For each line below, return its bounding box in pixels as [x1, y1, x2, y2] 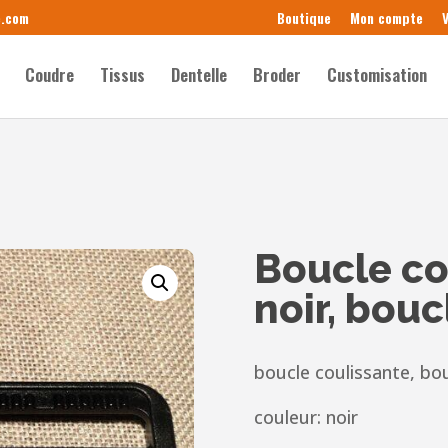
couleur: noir [253, 404, 358, 429]
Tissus [100, 62, 146, 87]
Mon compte [349, 6, 423, 28]
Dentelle [171, 62, 228, 87]
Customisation [327, 62, 428, 87]
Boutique [276, 6, 331, 28]
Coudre [25, 62, 75, 87]
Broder [253, 62, 302, 87]
